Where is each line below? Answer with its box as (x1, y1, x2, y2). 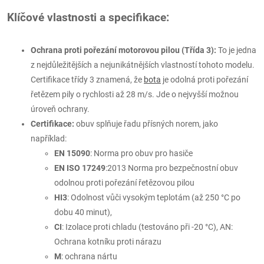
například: (31, 133, 68, 143)
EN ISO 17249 (54, 163, 105, 173)
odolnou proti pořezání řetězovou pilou (54, 177, 194, 187)
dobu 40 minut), (54, 207, 114, 217)
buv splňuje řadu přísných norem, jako (81, 118, 218, 128)
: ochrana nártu (61, 251, 117, 261)
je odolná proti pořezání (161, 74, 248, 84)
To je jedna (218, 45, 256, 55)
